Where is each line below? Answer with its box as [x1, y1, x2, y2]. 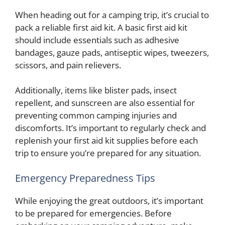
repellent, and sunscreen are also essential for [15, 97, 195, 108]
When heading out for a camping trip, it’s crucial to [15, 9, 209, 21]
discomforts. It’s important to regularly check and [15, 122, 206, 134]
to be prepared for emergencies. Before [15, 207, 172, 219]
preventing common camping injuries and [15, 109, 177, 121]
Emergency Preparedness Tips [15, 171, 155, 185]
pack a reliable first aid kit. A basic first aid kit [15, 21, 187, 33]
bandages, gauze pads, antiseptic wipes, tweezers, [15, 46, 209, 58]
